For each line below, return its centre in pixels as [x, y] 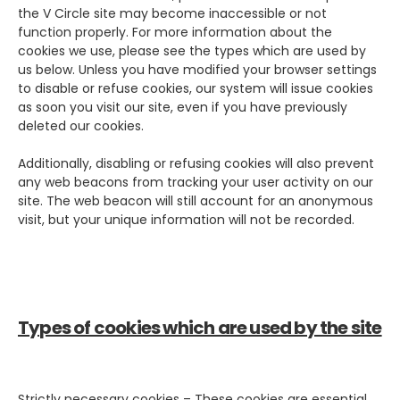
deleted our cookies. [81, 125]
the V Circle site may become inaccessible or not [172, 13]
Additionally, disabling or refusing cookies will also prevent [196, 163]
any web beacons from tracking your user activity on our [196, 182]
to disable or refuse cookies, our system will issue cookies [196, 88]
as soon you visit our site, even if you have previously [183, 107]
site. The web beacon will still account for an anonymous [196, 200]
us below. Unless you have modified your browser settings [197, 69]
